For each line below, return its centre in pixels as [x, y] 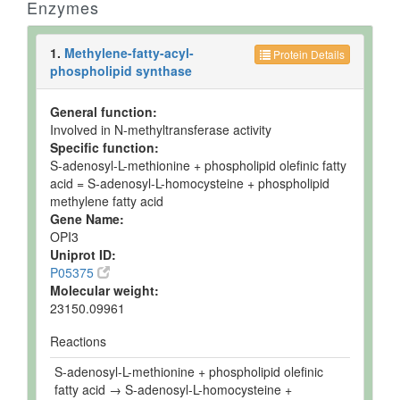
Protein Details [308, 54]
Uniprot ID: [83, 254]
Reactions [78, 341]
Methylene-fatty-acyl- [129, 53]
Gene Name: [87, 219]
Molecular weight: [104, 290]
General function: [104, 112]
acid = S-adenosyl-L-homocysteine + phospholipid [190, 183]
